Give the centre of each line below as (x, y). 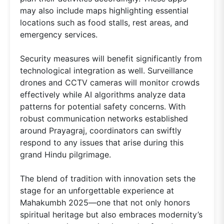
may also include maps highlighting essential (104, 11)
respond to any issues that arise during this (102, 143)
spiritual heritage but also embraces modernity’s (111, 215)
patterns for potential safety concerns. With (103, 107)
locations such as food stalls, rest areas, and (104, 23)
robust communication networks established (104, 119)
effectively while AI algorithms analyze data (103, 95)
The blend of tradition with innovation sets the (108, 179)
